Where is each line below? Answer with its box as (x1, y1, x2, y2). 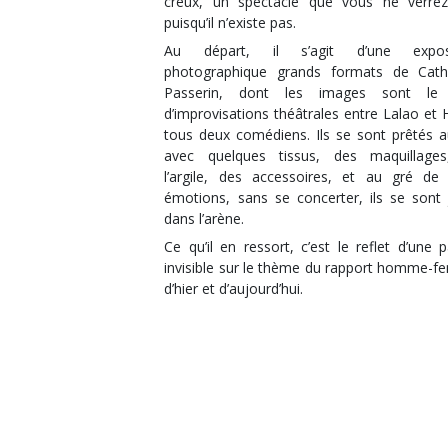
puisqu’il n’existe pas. (164, 13, 297, 33)
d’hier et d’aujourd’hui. (164, 279, 304, 299)
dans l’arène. (164, 209, 245, 229)
